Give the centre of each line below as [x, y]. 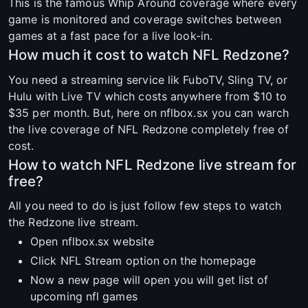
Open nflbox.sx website [92, 241]
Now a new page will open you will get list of [150, 279]
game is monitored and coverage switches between [145, 20]
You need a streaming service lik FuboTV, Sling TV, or [148, 79]
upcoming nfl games [84, 296]
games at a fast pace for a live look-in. [111, 36]
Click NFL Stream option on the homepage [143, 260]
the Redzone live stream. [74, 222]
